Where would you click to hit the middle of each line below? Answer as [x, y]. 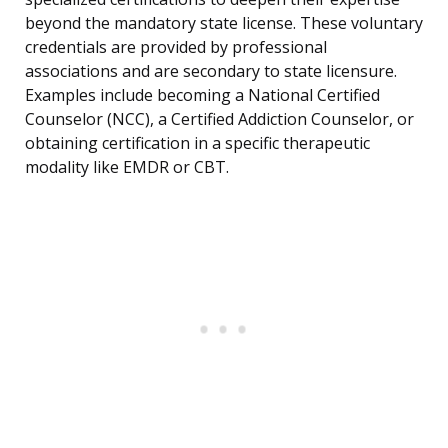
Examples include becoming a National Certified [202, 95]
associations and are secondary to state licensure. [211, 71]
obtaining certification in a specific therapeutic [197, 143]
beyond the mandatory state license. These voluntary [224, 23]
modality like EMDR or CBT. [127, 167]
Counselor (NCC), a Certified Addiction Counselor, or [219, 119]
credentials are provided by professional [176, 47]
